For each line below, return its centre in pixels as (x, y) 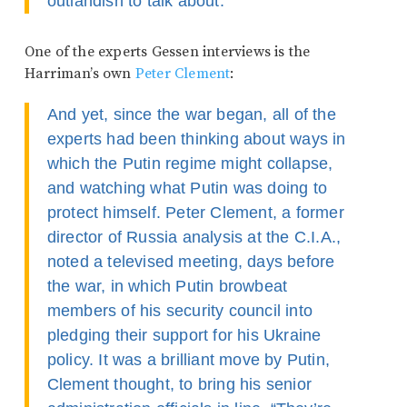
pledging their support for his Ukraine (184, 335)
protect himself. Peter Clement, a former (195, 213)
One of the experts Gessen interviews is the (167, 52)
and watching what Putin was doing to (187, 188)
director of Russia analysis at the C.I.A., (194, 237)
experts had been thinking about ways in (196, 139)
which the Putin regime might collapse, (190, 164)
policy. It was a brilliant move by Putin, (189, 360)
